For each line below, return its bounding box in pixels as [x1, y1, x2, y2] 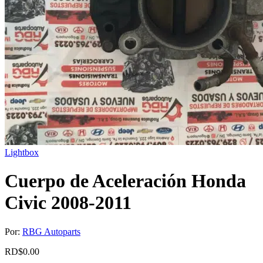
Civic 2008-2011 [5, 192, 131, 214]
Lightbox [5, 147, 39, 157]
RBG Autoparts [22, 226, 80, 237]
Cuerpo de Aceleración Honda [5, 170, 246, 192]
